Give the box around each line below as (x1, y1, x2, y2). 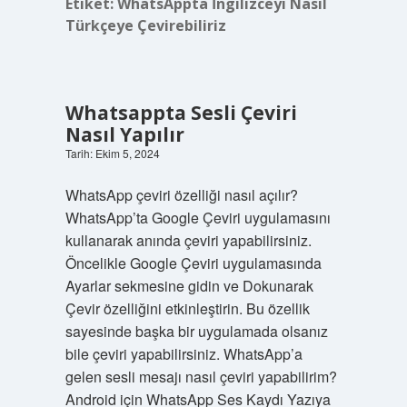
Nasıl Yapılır (65, 122, 184, 147)
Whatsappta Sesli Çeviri (65, 100, 297, 125)
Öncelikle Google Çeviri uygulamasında (65, 253, 322, 273)
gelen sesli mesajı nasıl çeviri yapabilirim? (65, 366, 337, 387)
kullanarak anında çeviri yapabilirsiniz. (65, 230, 312, 251)
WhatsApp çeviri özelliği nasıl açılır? (65, 184, 298, 205)
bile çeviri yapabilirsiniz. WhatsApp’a (65, 343, 303, 364)
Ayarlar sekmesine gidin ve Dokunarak (65, 275, 313, 296)
